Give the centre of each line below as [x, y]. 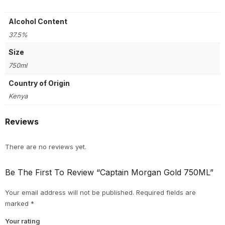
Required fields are [166, 193]
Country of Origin [39, 83]
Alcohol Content [38, 21]
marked [18, 204]
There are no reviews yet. [46, 147]
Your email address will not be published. [70, 193]
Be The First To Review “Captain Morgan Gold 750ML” [109, 173]
